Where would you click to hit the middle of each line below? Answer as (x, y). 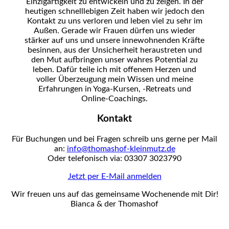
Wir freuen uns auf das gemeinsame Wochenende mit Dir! (114, 194)
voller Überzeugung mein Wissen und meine (114, 79)
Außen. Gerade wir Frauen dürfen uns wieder (114, 30)
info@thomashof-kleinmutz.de (121, 149)
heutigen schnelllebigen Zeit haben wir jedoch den (114, 11)
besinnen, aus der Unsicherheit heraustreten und (114, 50)
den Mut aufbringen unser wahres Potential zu (114, 60)
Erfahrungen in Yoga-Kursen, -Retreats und (114, 89)
